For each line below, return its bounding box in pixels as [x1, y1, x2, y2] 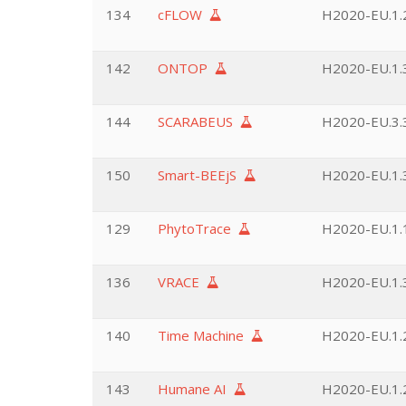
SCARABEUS [158, 112, 240, 130]
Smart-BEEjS [158, 166, 244, 184]
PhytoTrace [158, 219, 238, 237]
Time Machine [158, 326, 251, 344]
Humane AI [158, 380, 234, 398]
